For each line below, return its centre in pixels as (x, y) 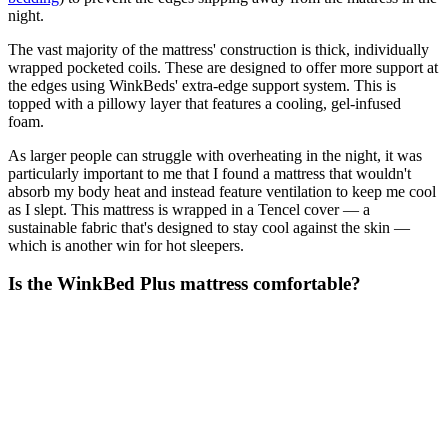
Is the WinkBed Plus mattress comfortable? (184, 284)
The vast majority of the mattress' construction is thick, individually (218, 49)
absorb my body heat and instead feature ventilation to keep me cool (222, 191)
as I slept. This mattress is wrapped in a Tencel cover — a (189, 209)
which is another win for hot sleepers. (128, 245)
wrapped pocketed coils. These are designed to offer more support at (223, 67)
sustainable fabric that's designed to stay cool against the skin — (209, 227)
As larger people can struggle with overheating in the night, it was (215, 155)
